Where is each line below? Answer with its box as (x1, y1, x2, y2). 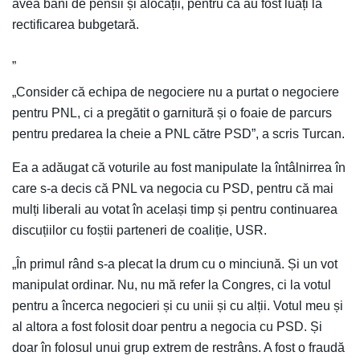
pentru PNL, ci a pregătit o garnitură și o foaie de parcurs (12, 105, 332, 120)
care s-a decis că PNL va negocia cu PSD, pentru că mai (12, 181, 333, 195)
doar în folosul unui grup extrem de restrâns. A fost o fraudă (12, 340, 345, 354)
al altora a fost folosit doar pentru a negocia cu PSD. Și (12, 319, 322, 333)
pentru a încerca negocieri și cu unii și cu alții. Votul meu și (12, 298, 343, 313)
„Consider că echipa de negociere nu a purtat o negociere (12, 84, 339, 99)
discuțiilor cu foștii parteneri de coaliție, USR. (12, 223, 267, 237)
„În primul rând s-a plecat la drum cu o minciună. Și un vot (12, 256, 337, 271)
